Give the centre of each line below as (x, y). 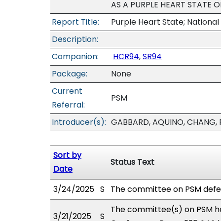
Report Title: (75, 22)
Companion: (75, 56)
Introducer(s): (79, 122)
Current (67, 91)
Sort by (67, 155)
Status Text (132, 162)
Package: (70, 74)
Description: (75, 39)
